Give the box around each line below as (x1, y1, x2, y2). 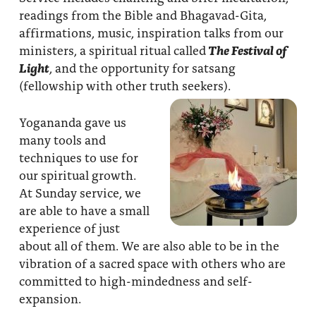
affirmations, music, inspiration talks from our (18, 23, 284, 42)
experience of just (18, 219, 120, 237)
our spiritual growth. (18, 166, 136, 184)
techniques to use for (18, 148, 138, 166)
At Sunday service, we (18, 183, 141, 202)
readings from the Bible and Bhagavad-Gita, (18, 6, 267, 24)
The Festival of (205, 41, 286, 59)
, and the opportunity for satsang (49, 59, 236, 77)
